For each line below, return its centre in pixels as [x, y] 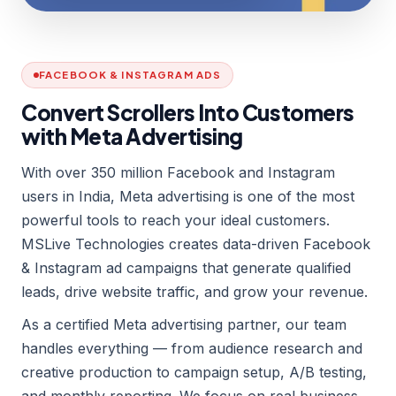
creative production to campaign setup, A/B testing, [194, 373]
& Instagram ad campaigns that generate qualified [186, 268]
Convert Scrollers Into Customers [188, 113]
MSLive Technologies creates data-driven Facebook [196, 244]
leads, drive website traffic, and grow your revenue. [194, 292]
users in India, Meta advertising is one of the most [188, 197]
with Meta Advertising [132, 137]
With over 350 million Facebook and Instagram [178, 173]
